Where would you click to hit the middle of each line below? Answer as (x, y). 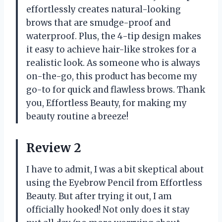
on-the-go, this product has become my (112, 76)
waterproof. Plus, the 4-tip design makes (114, 36)
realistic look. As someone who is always (113, 63)
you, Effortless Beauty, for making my (107, 103)
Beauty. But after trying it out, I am (99, 196)
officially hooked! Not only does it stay (108, 209)
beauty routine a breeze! (77, 116)
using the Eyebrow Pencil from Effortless (114, 183)
